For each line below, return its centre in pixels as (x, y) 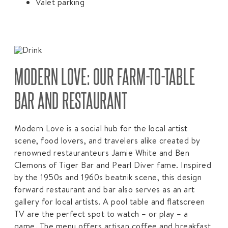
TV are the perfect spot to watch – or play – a (101, 213)
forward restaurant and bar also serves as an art (104, 189)
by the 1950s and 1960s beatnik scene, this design (108, 177)
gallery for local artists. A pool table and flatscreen (109, 201)
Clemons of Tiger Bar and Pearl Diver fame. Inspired (113, 165)
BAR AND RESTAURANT (71, 100)
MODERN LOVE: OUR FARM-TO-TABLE (105, 76)
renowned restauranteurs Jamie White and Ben (102, 152)
